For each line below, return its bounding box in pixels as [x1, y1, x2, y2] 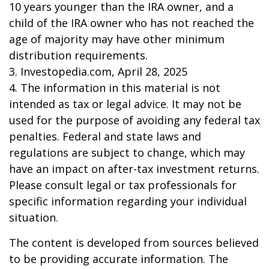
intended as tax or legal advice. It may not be [9, 97, 241, 111]
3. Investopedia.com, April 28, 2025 [9, 64, 187, 79]
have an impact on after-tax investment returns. [9, 162, 259, 176]
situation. [9, 210, 58, 225]
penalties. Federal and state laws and [9, 129, 201, 144]
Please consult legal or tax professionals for [9, 178, 237, 192]
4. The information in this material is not [9, 80, 220, 95]
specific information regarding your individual [9, 194, 247, 208]
